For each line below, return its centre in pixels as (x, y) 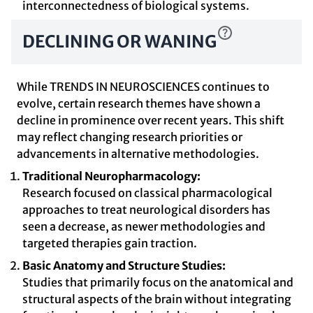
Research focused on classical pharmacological (147, 193)
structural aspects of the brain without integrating (157, 299)
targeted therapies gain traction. (110, 243)
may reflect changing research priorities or (130, 137)
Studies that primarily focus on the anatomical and (158, 282)
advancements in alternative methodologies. (138, 154)
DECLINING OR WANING (119, 42)
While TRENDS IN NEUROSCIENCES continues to (143, 87)
